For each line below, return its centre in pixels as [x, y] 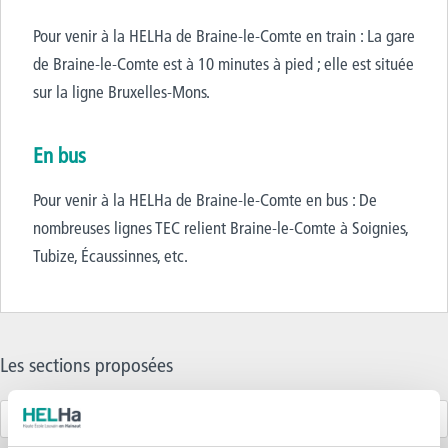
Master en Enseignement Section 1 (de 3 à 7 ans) [165, 418]
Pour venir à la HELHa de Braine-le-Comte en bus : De [205, 199]
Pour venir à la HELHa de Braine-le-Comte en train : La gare [224, 35]
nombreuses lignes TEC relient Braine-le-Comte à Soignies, [220, 227]
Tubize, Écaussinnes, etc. [110, 255]
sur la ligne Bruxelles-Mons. [121, 91]
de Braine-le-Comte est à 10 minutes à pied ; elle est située [223, 63]
